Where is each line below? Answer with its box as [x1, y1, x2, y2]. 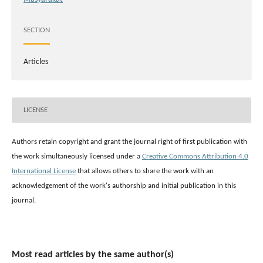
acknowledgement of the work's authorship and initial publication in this [12, 182, 236, 190]
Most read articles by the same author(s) [12, 250, 174, 260]
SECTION [23, 26, 50, 34]
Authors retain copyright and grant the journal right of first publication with [12, 138, 247, 146]
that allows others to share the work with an [76, 167, 214, 176]
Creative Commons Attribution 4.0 [142, 153, 248, 161]
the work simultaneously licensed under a [12, 153, 142, 161]
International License [12, 167, 76, 176]
